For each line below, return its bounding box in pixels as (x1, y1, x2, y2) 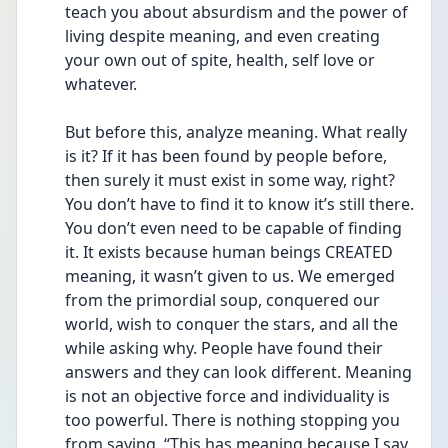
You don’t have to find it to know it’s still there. (65, 193, 414, 215)
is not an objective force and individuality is (65, 385, 390, 407)
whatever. (65, 73, 137, 95)
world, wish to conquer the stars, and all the (65, 313, 398, 335)
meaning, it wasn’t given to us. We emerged (65, 265, 395, 287)
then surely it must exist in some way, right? (65, 169, 395, 191)
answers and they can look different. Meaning (65, 361, 412, 383)
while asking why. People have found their (65, 337, 383, 359)
